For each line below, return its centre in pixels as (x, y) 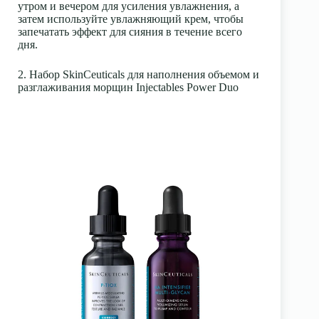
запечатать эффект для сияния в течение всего (130, 31)
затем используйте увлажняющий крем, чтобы (131, 19)
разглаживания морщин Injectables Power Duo (128, 87)
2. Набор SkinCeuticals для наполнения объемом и (138, 74)
